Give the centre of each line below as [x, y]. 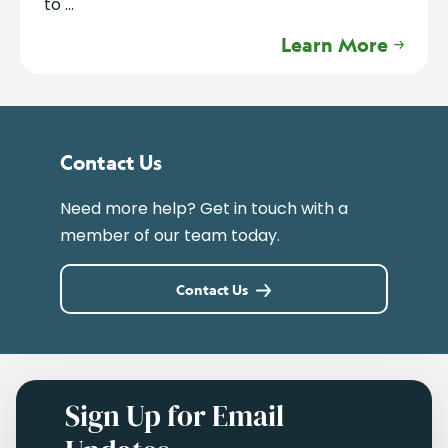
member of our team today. [169, 236]
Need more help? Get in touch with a [203, 209]
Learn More [334, 44]
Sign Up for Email [175, 415]
